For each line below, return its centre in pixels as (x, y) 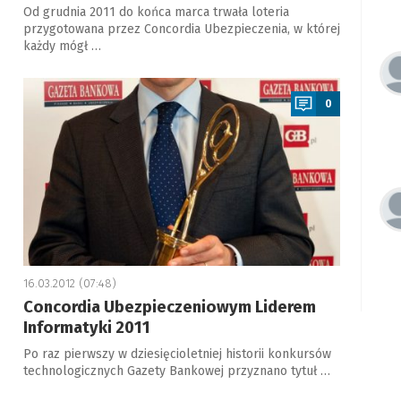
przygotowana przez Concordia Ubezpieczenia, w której (181, 29)
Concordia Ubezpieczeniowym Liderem (169, 307)
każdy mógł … (62, 46)
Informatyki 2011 (86, 328)
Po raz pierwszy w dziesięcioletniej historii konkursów (177, 354)
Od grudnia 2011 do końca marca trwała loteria (156, 12)
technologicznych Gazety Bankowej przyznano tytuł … (176, 371)
